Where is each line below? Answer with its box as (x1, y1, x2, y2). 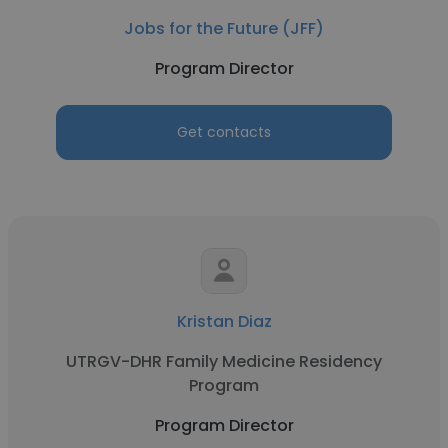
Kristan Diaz (176, 310, 272, 333)
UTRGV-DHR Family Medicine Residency (66, 350, 382, 373)
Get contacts (177, 122, 271, 142)
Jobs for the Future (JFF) (124, 17, 324, 40)
